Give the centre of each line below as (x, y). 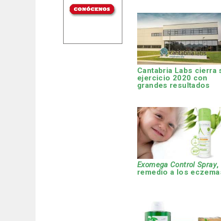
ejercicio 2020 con (172, 78)
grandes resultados (174, 86)
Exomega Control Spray (177, 165)
